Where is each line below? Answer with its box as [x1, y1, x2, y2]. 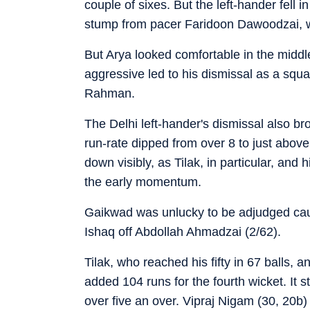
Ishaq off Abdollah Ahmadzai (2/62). [84, 224, 281, 239]
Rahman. [84, 86, 135, 100]
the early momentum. [84, 174, 201, 189]
